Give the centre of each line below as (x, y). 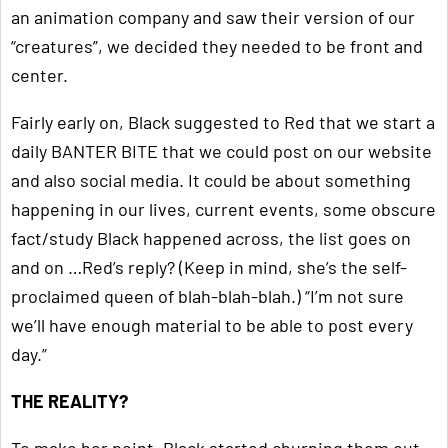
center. (39, 75)
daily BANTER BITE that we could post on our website (221, 151)
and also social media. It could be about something (211, 180)
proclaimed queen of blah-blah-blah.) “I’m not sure (207, 296)
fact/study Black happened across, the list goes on (211, 238)
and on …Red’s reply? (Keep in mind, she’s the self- (209, 267)
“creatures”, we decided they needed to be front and (217, 46)
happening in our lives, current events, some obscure (223, 209)
